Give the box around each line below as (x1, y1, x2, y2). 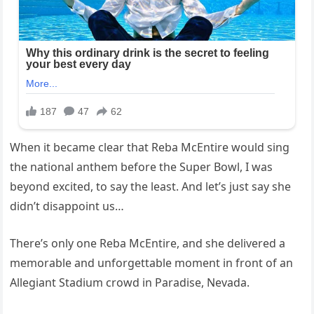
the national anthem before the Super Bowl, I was (10, 159, 273, 175)
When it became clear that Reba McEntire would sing (10, 139, 290, 156)
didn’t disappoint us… (10, 198, 125, 214)
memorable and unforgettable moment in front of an (10, 255, 294, 271)
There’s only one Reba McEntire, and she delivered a (10, 235, 286, 252)
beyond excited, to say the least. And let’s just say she (10, 179, 292, 195)
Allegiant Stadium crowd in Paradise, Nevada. (10, 275, 250, 291)
